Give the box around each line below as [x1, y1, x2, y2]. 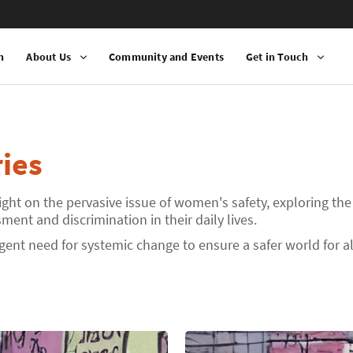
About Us [26, 49, 72, 64]
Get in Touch [246, 49, 309, 64]
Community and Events [109, 49, 225, 64]
